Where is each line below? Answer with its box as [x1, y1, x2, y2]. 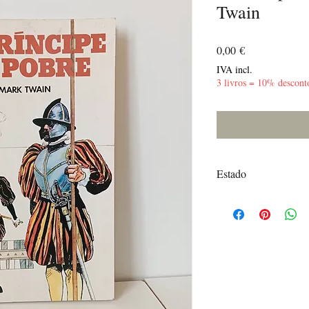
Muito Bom [217, 192, 261, 206]
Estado [217, 166, 246, 181]
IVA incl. [217, 62, 252, 76]
